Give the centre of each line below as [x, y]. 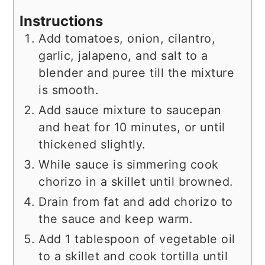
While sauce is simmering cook [129, 164]
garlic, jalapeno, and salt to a [123, 55]
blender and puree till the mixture [137, 72]
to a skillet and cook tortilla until [133, 256]
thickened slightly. [92, 144]
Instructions [62, 21]
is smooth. [69, 90]
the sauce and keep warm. [116, 219]
